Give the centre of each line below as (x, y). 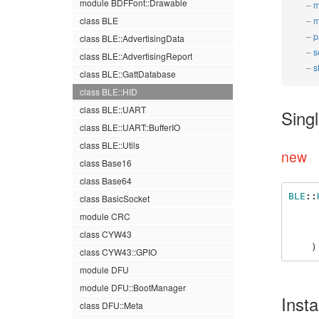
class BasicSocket (115, 198)
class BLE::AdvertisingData (132, 38)
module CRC (105, 216)
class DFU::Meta (111, 305)
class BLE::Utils (110, 145)
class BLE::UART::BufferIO (130, 127)
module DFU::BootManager (133, 287)
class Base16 (106, 163)
